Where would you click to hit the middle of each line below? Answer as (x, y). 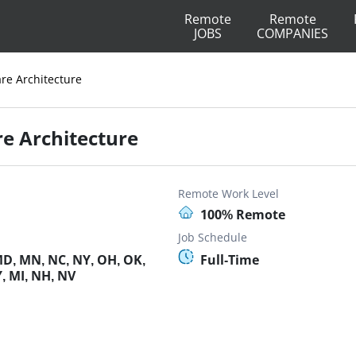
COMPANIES (292, 33)
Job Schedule (213, 237)
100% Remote (243, 215)
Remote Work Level (228, 193)
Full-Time (230, 260)
